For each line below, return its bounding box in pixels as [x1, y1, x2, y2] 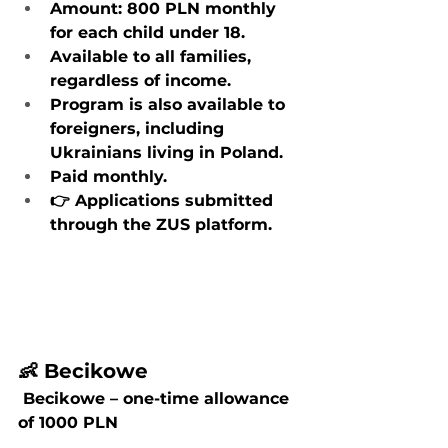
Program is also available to [50, 95, 290, 114]
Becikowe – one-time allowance [18, 389, 294, 408]
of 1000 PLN [18, 413, 118, 432]
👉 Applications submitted [50, 191, 278, 210]
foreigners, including [50, 119, 229, 138]
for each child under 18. [50, 23, 245, 42]
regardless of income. [50, 71, 231, 90]
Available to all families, [50, 47, 256, 66]
